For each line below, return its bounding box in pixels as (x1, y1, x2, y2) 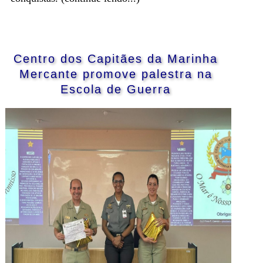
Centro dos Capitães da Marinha (14, 52, 218, 65)
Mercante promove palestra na (19, 67, 213, 80)
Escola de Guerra (60, 82, 171, 96)
